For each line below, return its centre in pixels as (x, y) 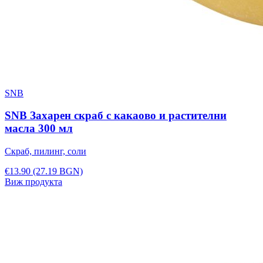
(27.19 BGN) (58, 171)
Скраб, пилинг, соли (45, 151)
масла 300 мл (39, 129)
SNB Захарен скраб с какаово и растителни (116, 116)
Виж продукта (33, 181)
